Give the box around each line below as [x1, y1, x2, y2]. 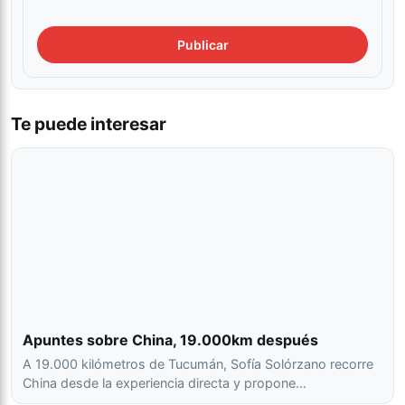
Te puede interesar [11, 113, 166, 136]
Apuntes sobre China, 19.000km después [23, 331, 318, 350]
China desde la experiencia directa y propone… [23, 375, 306, 391]
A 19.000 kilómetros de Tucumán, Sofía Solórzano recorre [23, 356, 373, 372]
